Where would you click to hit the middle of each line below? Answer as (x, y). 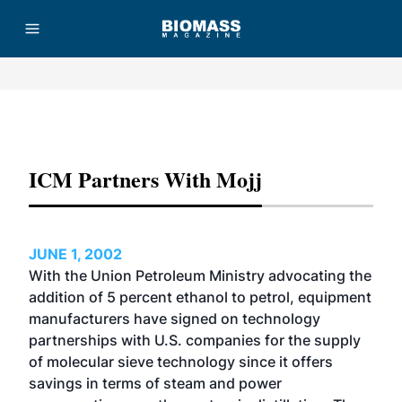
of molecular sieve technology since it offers (181, 362)
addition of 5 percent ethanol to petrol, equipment (200, 297)
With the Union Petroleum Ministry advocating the (200, 275)
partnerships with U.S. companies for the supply (195, 340)
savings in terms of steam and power (155, 383)
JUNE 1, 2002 (75, 254)
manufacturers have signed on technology (175, 319)
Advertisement (201, 125)
